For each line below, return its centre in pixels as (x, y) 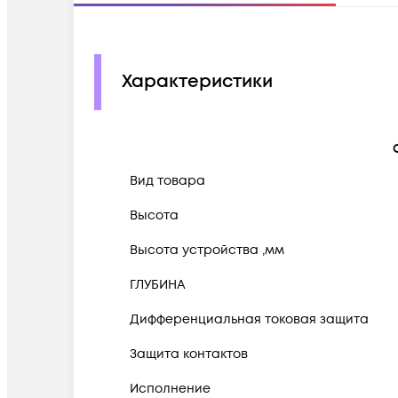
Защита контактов (189, 354)
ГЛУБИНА (158, 284)
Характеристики (197, 82)
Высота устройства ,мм (207, 250)
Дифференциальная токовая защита (249, 319)
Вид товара (167, 180)
